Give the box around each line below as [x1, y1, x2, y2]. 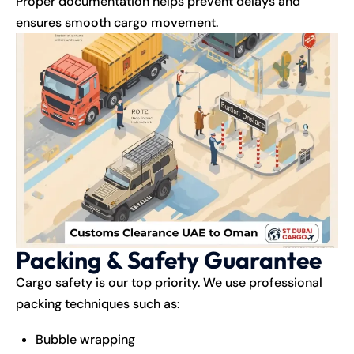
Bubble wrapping [36, 330, 135, 348]
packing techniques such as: [16, 295, 180, 312]
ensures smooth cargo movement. [16, 13, 218, 31]
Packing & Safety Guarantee [16, 244, 322, 275]
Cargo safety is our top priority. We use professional [16, 273, 322, 291]
